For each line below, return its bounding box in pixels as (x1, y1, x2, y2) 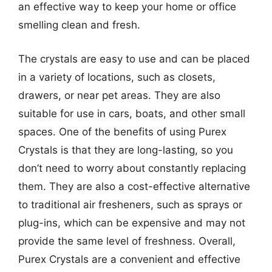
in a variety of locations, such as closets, (18, 70, 216, 83)
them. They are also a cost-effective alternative (18, 180, 250, 192)
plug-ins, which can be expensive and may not (18, 216, 245, 229)
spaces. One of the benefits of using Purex (18, 125, 226, 138)
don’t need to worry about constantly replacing (18, 161, 246, 174)
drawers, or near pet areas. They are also (18, 89, 220, 101)
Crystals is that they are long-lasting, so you (18, 143, 233, 156)
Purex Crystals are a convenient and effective (18, 253, 240, 265)
